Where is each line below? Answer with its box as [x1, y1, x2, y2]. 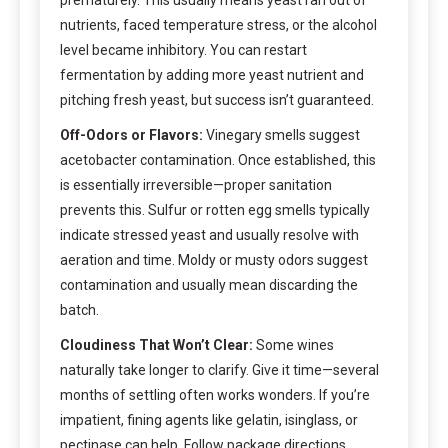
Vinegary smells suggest [203, 126, 360, 143]
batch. [60, 301, 99, 318]
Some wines [253, 336, 334, 353]
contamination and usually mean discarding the [60, 276, 358, 293]
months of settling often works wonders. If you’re [60, 386, 370, 403]
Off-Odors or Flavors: [60, 126, 203, 143]
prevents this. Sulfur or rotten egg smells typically [60, 201, 370, 218]
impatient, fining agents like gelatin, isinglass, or [60, 411, 358, 428]
